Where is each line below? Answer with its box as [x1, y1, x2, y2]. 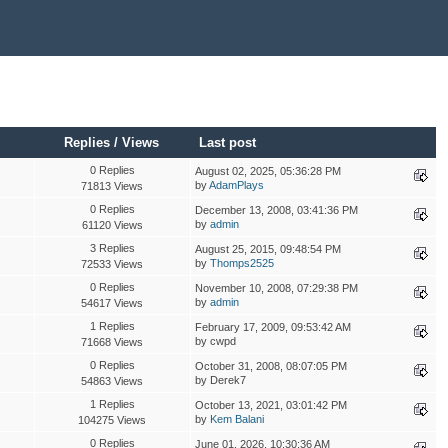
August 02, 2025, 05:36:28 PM [194, 164, 341, 177]
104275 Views [78, 413, 147, 426]
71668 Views [81, 335, 144, 348]
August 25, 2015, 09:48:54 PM [194, 242, 341, 255]
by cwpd [194, 334, 236, 347]
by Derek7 [194, 373, 246, 386]
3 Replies [89, 241, 135, 254]
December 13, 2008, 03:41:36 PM [194, 203, 358, 216]
